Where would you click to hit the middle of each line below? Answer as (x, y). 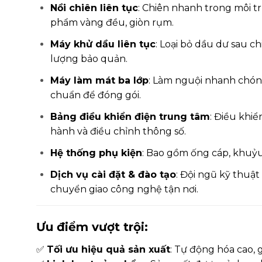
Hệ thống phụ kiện (96, 153)
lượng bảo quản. (89, 59)
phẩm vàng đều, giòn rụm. (112, 23)
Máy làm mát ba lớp (99, 81)
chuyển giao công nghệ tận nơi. (124, 189)
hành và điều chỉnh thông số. (118, 132)
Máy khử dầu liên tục (103, 44)
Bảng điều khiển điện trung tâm (130, 117)
